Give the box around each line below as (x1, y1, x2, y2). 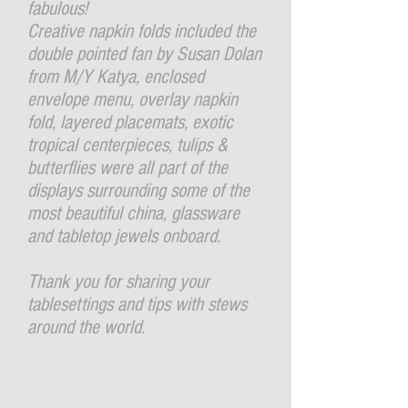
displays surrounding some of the (27, 179, 250, 202)
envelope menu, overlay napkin (27, 88, 238, 111)
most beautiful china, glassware (27, 202, 240, 225)
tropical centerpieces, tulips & (27, 134, 228, 157)
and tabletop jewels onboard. (27, 225, 220, 248)
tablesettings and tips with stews (27, 293, 247, 316)
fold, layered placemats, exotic (27, 111, 233, 134)
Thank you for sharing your (27, 270, 209, 293)
